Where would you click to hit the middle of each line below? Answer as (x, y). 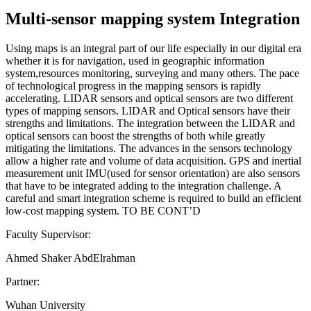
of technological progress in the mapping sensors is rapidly (133, 85)
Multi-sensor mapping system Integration (153, 18)
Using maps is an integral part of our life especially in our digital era (153, 48)
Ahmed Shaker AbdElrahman (70, 258)
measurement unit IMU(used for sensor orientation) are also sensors (153, 173)
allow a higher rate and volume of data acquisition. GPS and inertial (153, 160)
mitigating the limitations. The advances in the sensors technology (149, 148)
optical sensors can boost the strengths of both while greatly (135, 135)
